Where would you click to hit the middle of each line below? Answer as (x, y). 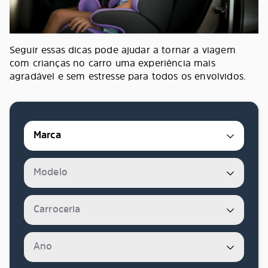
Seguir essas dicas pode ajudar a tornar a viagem (123, 50)
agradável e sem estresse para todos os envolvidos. (130, 76)
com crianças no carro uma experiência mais (112, 63)
